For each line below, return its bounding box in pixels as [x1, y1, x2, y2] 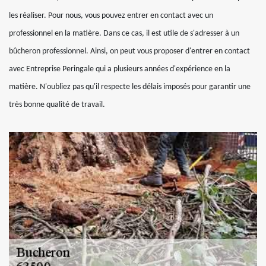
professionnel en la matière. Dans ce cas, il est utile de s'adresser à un [9, 29, 239, 38]
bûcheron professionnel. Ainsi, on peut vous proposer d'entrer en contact [9, 47, 250, 56]
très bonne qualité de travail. [9, 100, 105, 109]
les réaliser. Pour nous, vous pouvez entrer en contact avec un [9, 11, 213, 20]
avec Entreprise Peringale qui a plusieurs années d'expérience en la [9, 65, 230, 74]
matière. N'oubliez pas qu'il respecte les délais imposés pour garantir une [9, 83, 251, 91]
